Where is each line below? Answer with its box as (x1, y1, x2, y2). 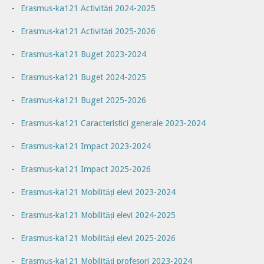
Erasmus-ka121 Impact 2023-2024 (21, 141, 151, 151)
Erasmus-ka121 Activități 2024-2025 (21, 4, 156, 14)
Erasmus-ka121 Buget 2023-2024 (21, 49, 146, 60)
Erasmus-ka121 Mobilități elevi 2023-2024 (21, 187, 176, 197)
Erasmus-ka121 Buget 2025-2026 (21, 95, 146, 105)
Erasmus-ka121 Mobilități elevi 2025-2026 (21, 233, 176, 243)
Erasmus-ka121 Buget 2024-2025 (21, 72, 146, 82)
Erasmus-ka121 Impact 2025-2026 (21, 164, 151, 174)
